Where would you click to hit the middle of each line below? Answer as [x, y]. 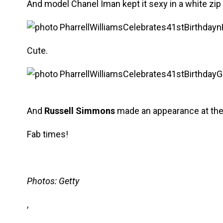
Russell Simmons [80, 111]
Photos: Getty [53, 181]
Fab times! [48, 134]
